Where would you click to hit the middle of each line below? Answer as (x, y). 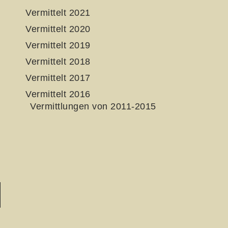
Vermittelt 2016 (58, 94)
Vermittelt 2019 (58, 45)
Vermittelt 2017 (58, 78)
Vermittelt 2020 (58, 29)
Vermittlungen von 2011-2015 (93, 106)
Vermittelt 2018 (58, 62)
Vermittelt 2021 (58, 13)
